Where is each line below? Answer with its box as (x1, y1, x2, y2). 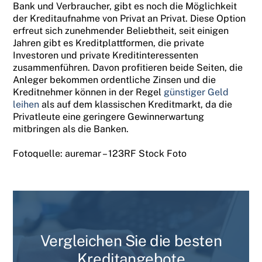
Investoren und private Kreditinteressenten (13, 50, 199, 61)
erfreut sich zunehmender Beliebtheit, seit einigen (13, 25, 229, 37)
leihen (13, 99, 40, 111)
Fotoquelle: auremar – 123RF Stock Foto (13, 147, 187, 159)
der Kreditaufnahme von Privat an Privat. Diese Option (13, 13, 246, 25)
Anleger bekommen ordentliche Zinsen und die (13, 74, 216, 86)
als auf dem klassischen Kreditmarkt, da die (39, 99, 233, 111)
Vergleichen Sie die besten (40, 231, 222, 250)
